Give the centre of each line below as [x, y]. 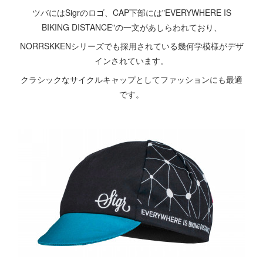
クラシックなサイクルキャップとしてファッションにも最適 [131, 79]
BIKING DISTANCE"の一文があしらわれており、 [131, 27]
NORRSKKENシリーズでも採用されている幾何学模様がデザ [131, 46]
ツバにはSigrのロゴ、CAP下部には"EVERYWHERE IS [131, 12]
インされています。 [131, 60]
